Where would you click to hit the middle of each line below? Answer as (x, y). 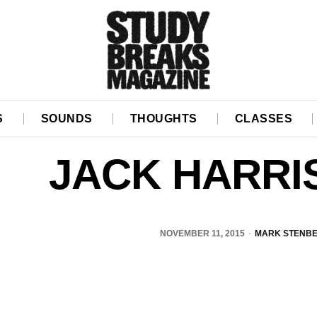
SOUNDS (67, 119)
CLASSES (264, 119)
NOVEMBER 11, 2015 (202, 234)
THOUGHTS (163, 119)
